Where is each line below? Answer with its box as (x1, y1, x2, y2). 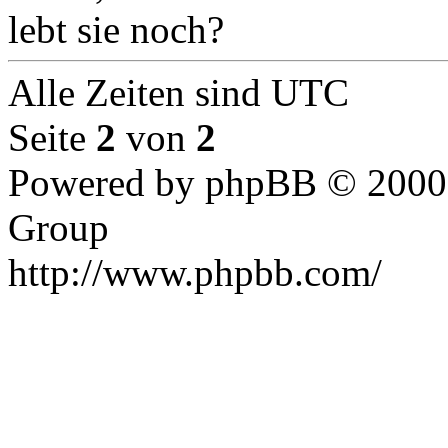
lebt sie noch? (8, 8, 224, 51)
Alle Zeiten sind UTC (8, 71, 349, 114)
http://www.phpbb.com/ (8, 251, 382, 294)
